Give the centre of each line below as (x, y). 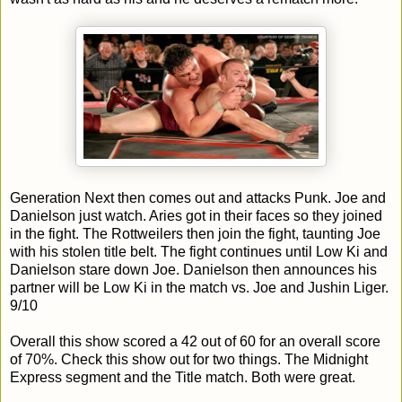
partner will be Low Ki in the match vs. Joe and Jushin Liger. (199, 287)
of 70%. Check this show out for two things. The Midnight (189, 359)
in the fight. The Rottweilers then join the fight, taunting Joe (195, 233)
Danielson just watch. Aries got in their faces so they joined (196, 215)
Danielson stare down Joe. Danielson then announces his (193, 269)
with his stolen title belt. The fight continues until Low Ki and (199, 251)
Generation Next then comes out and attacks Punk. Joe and (198, 197)
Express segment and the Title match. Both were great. (183, 377)
